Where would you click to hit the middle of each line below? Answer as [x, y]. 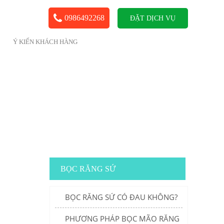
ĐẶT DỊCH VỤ [153, 18]
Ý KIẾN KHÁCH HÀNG [45, 42]
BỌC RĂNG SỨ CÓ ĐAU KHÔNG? [121, 197]
